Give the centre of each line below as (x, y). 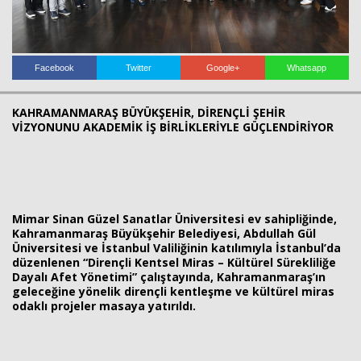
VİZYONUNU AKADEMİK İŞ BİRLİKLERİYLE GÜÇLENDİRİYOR (173, 127)
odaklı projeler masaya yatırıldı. (104, 306)
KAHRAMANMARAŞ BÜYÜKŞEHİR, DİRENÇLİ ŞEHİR (149, 112)
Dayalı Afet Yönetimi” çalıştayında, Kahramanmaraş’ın (169, 277)
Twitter (138, 68)
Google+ (222, 68)
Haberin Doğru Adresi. (297, 55)
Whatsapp (307, 68)
